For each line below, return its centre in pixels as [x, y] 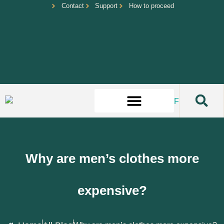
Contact [72, 6]
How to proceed [151, 6]
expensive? [112, 190]
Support [106, 6]
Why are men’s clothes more [112, 158]
